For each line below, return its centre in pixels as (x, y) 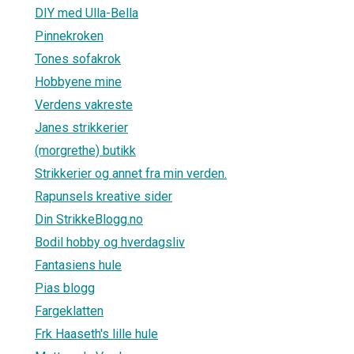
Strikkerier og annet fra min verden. (131, 173)
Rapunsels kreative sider (104, 196)
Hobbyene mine (78, 81)
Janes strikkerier (81, 127)
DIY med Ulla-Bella (87, 13)
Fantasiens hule (78, 265)
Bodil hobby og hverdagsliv (110, 242)
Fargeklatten (69, 311)
